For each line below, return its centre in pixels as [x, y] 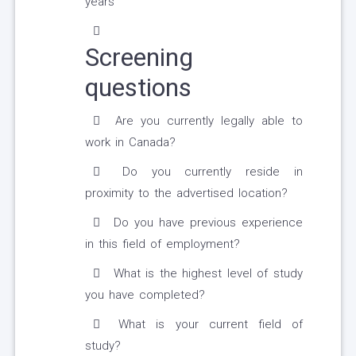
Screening [139, 58]
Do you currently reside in [205, 172]
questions [138, 88]
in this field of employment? [163, 244]
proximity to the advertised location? [186, 193]
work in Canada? [130, 143]
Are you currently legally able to [205, 121]
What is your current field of [205, 325]
